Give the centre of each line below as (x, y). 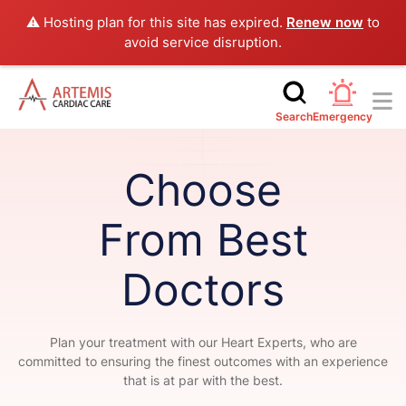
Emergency (343, 116)
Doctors (203, 290)
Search (294, 116)
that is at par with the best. (203, 380)
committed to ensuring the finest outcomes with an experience (203, 361)
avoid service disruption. (203, 42)
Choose (203, 190)
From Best (203, 240)
